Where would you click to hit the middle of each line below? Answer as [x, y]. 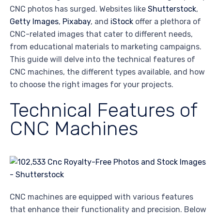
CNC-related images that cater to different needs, [101, 34]
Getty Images [34, 21]
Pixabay [77, 21]
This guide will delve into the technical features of [102, 59]
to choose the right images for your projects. [92, 84]
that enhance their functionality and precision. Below [108, 209]
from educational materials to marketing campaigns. [106, 46]
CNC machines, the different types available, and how [107, 72]
